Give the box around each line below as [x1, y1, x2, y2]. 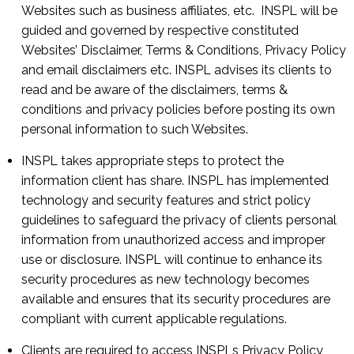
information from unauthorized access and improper [21, 232, 326, 247]
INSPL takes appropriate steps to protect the [21, 153, 284, 168]
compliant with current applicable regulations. [21, 311, 287, 326]
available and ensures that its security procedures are [21, 292, 330, 307]
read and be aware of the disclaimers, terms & [21, 82, 288, 97]
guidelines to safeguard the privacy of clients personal [21, 213, 337, 228]
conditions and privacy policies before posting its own [21, 102, 335, 117]
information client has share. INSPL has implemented [21, 173, 329, 188]
